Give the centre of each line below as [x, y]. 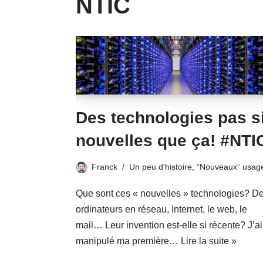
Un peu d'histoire [161, 167]
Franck [105, 167]
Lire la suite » [209, 241]
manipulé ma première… [129, 241]
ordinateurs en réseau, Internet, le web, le [162, 210]
